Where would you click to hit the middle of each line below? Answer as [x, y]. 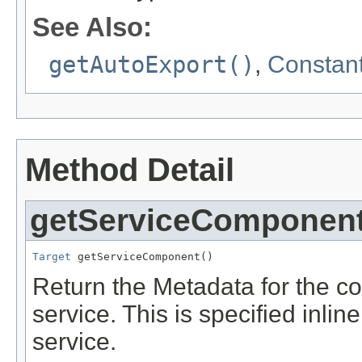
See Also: [92, 27]
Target [52, 257]
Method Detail [130, 169]
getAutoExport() [152, 65]
